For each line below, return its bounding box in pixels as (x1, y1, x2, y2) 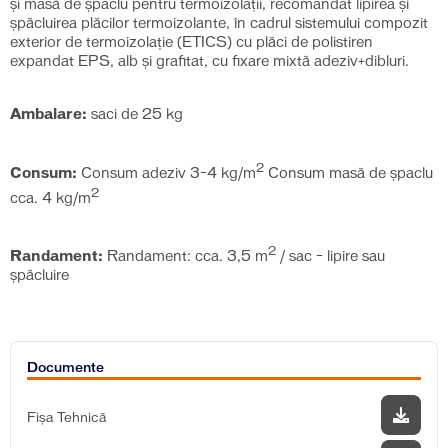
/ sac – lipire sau (276, 249, 385, 264)
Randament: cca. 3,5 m (103, 249, 268, 264)
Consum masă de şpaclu (264, 166, 433, 181)
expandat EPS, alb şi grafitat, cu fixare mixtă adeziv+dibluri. (10, 55, 409, 69)
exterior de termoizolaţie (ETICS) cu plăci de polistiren (10, 36, 373, 50)
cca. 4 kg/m (10, 191, 91, 206)
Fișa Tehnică (27, 410, 107, 424)
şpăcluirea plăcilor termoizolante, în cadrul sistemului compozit (10, 17, 428, 31)
